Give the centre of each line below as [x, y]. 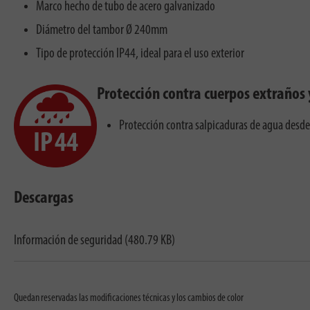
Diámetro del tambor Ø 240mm [102, 31]
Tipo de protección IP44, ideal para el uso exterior [140, 54]
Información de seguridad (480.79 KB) [94, 240]
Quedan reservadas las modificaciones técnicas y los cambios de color [129, 299]
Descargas [44, 199]
